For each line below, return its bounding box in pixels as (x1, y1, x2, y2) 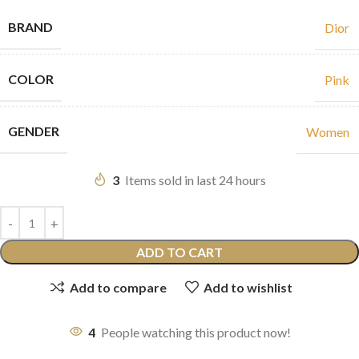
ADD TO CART (136, 244, 223, 260)
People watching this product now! (100, 325, 291, 341)
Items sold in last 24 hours (125, 172, 266, 188)
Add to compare (69, 279, 167, 295)
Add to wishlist (203, 279, 292, 295)
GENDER (8, 123, 59, 139)
